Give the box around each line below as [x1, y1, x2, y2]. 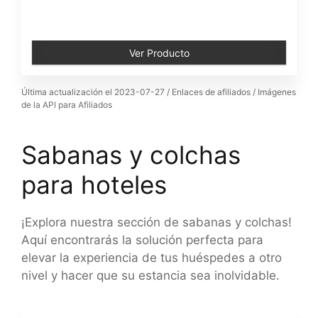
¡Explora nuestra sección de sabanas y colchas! [21, 215, 292, 229]
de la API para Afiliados [21, 99, 112, 110]
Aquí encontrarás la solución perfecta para [21, 233, 263, 247]
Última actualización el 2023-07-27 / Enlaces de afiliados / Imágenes [21, 87, 296, 97]
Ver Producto [128, 47, 190, 59]
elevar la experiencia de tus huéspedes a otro [21, 251, 282, 265]
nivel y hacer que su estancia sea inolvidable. [21, 268, 280, 283]
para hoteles [21, 170, 167, 199]
